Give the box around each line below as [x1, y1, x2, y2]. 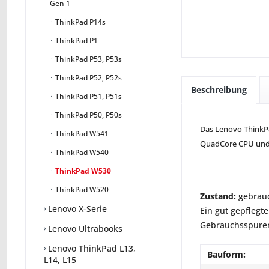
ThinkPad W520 [53, 184, 109, 195]
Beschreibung [191, 84, 247, 95]
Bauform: [207, 249, 246, 260]
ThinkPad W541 [53, 128, 109, 139]
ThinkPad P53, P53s [53, 54, 122, 65]
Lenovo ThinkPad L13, [46, 243, 136, 255]
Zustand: [200, 190, 236, 202]
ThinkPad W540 [53, 147, 109, 158]
